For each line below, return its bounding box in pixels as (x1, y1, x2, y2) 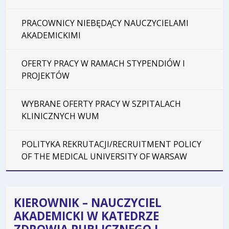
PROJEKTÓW (21, 70, 70, 81)
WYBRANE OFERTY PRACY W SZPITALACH (21, 98, 181, 109)
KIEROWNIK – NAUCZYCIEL (14, 195, 162, 211)
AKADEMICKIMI (21, 29, 81, 41)
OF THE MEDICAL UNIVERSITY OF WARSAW (21, 150, 187, 162)
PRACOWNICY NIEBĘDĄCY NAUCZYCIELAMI (21, 17, 189, 29)
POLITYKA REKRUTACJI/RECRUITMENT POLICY (21, 138, 201, 150)
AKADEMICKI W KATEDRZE (14, 208, 159, 224)
